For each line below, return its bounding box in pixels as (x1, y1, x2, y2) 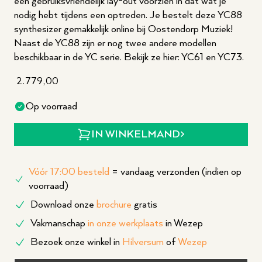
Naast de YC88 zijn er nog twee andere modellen (14, 37, 216, 49)
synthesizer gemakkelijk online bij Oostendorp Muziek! (14, 23, 233, 35)
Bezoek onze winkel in (30, 236, 122, 248)
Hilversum (122, 236, 164, 248)
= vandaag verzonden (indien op (109, 166, 242, 178)
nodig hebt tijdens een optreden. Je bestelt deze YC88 (14, 9, 242, 21)
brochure (96, 199, 132, 211)
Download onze (30, 199, 96, 211)
